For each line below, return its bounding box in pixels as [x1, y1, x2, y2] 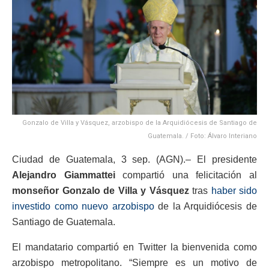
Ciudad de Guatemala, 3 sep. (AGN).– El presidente [12, 154, 257, 165]
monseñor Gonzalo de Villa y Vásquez [12, 186, 189, 196]
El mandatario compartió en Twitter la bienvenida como [12, 242, 257, 253]
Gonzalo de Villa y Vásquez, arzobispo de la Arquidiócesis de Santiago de [22, 119, 257, 127]
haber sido [211, 186, 257, 196]
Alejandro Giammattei [12, 170, 115, 181]
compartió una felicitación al [115, 170, 258, 181]
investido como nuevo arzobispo [12, 201, 154, 212]
